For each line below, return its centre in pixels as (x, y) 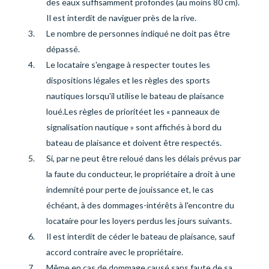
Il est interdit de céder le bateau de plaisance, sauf (140, 236)
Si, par (57, 158)
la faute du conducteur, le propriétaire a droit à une (141, 174)
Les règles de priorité (104, 111)
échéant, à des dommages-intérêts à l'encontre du (140, 205)
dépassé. (63, 49)
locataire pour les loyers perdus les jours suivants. (139, 221)
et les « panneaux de (181, 111)
